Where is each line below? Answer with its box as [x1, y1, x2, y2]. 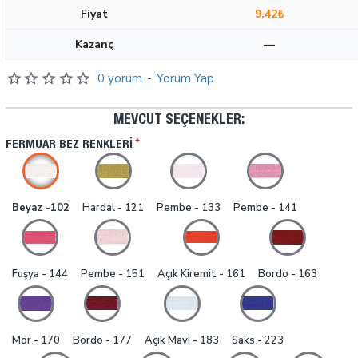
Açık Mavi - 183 [145, 333, 219, 348]
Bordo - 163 [258, 267, 317, 281]
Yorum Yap [156, 70, 214, 86]
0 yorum [97, 70, 142, 86]
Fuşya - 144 [12, 267, 68, 281]
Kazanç [74, 37, 113, 52]
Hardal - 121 [82, 201, 144, 215]
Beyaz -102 [12, 201, 70, 215]
